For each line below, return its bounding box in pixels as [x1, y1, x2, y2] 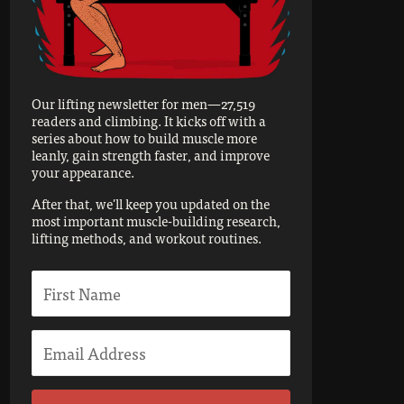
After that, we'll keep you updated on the [32, 194, 270, 213]
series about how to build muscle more [32, 128, 257, 147]
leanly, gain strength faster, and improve [32, 145, 270, 164]
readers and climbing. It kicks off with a [32, 111, 266, 130]
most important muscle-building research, [32, 211, 280, 230]
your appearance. [32, 162, 134, 181]
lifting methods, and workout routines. [32, 228, 262, 247]
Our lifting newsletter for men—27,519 [32, 94, 255, 113]
